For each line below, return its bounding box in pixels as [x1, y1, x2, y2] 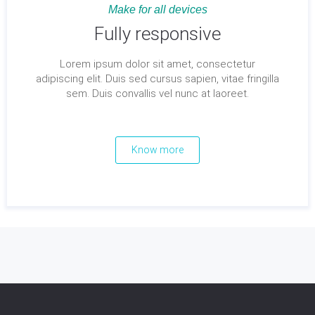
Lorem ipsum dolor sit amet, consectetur [60, 58, 255, 70]
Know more [131, 144, 184, 155]
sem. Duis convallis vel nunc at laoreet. [66, 87, 249, 100]
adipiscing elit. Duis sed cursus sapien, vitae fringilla [36, 72, 279, 85]
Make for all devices [108, 4, 207, 15]
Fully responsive [94, 23, 221, 44]
